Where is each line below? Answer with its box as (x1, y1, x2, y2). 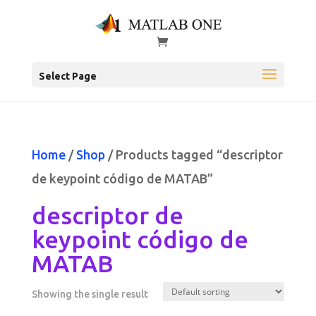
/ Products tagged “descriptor (104, 147, 283, 162)
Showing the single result (31, 288, 148, 300)
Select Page (38, 71, 97, 83)
